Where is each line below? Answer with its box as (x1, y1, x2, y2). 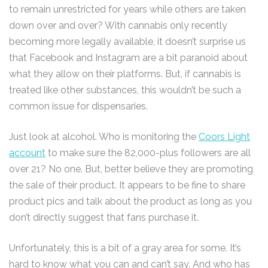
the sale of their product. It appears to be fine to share (9, 179, 245, 191)
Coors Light (199, 131, 250, 142)
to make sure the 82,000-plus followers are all (45, 147, 251, 159)
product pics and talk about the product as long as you (9, 196, 252, 207)
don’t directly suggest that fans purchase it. (9, 212, 199, 223)
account (9, 147, 45, 159)
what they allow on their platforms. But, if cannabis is (9, 68, 241, 80)
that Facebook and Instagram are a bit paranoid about (9, 52, 248, 63)
